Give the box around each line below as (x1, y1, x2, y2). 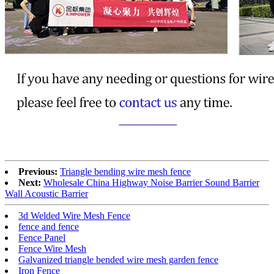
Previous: (18, 166, 57, 177)
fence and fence (18, 221, 79, 232)
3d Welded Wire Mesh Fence (18, 210, 130, 221)
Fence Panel (18, 232, 65, 243)
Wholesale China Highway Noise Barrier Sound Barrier (43, 177, 259, 188)
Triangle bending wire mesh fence (60, 166, 191, 177)
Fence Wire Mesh (18, 243, 86, 254)
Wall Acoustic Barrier (5, 188, 88, 199)
